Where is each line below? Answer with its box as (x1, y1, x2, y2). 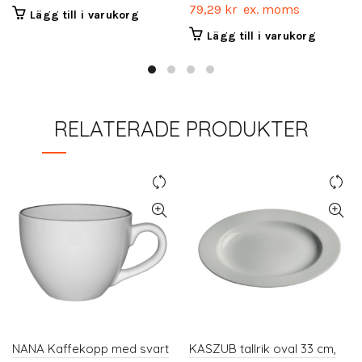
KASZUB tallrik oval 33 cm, (189, 341, 336, 357)
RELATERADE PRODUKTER (53, 116, 309, 143)
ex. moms (237, 2, 300, 18)
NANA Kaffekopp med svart (12, 341, 169, 357)
